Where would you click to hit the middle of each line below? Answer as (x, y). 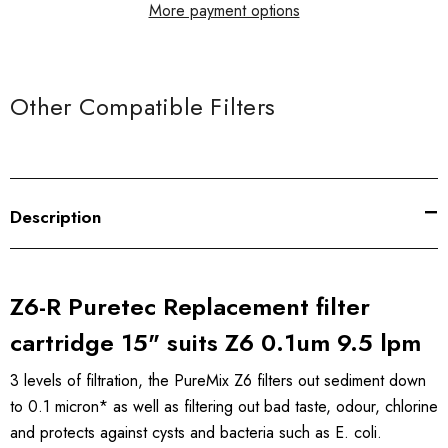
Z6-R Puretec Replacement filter (190, 307)
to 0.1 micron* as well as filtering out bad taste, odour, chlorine (224, 407)
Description (55, 217)
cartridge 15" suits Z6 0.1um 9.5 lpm (215, 343)
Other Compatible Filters (142, 107)
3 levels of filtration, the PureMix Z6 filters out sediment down (218, 381)
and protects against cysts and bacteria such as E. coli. (196, 433)
